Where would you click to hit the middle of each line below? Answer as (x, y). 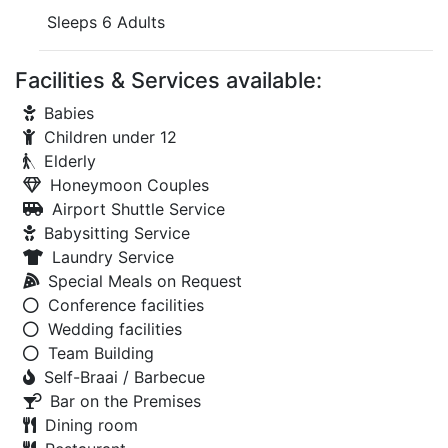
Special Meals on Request (145, 281)
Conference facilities (126, 305)
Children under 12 (110, 137)
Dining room (91, 425)
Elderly (70, 161)
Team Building (101, 353)
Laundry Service (113, 257)
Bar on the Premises (125, 401)
